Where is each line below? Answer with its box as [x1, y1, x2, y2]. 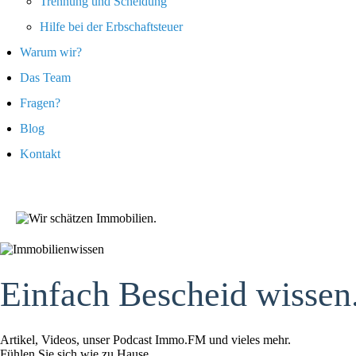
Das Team [20, 71, 71, 84]
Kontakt [20, 147, 60, 161]
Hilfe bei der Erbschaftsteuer [40, 20, 183, 33]
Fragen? [20, 96, 60, 110]
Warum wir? [20, 45, 82, 59]
